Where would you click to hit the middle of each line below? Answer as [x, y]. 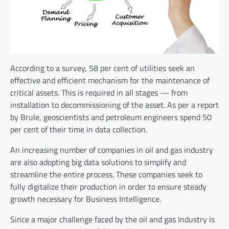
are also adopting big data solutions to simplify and [98, 162]
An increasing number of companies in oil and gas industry [112, 150]
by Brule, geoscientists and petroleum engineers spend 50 [111, 117]
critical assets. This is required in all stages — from [99, 93]
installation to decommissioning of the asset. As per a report [114, 105]
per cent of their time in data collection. [79, 130]
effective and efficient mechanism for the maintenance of [110, 81]
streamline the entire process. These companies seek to [106, 175]
